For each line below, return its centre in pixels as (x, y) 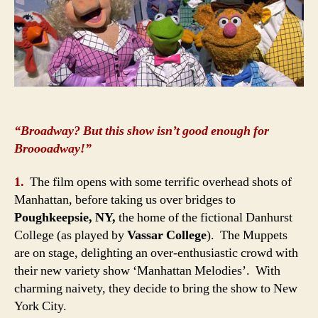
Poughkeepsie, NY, (65, 218)
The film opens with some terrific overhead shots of (159, 182)
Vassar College (167, 236)
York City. (40, 307)
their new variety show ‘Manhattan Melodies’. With (147, 271)
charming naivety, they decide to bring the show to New (156, 289)
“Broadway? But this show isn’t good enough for (142, 131)
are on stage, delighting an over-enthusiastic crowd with (156, 253)
